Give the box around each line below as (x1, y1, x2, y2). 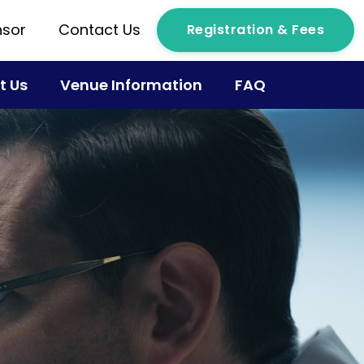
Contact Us (58, 19, 141, 41)
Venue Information (59, 74, 202, 95)
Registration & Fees (186, 20, 324, 40)
